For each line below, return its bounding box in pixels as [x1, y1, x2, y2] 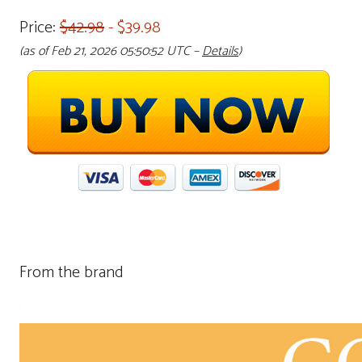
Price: [19, 15, 60, 41]
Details [202, 40, 238, 62]
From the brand [19, 259, 124, 286]
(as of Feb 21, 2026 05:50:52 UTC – [19, 40, 202, 62]
